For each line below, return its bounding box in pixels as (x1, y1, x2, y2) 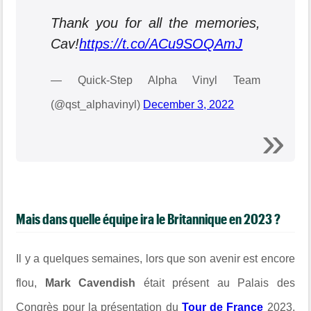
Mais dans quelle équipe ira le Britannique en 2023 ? (16, 210, 281, 227)
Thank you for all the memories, (51, 15, 260, 31)
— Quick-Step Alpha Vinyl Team (51, 74, 260, 86)
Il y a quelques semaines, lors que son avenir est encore (16, 252, 295, 264)
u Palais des (223, 276, 295, 289)
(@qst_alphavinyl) (51, 98, 144, 110)
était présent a (135, 276, 224, 289)
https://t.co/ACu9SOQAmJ (79, 35, 243, 51)
